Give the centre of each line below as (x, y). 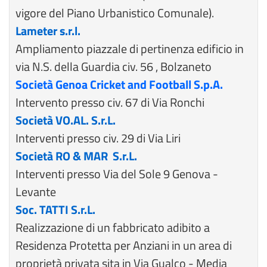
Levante (36, 192)
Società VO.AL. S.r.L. (66, 120)
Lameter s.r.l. (48, 31)
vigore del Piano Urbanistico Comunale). (115, 13)
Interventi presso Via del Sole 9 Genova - (117, 174)
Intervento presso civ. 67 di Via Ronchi (110, 102)
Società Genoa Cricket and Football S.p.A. (119, 84)
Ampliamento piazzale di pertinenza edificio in (130, 49)
